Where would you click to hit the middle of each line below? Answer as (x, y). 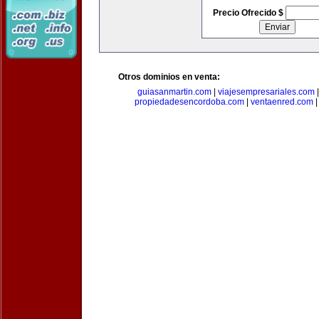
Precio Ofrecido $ (249, 13)
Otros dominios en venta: (169, 77)
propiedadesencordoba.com (189, 102)
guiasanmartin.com (174, 92)
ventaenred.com (282, 102)
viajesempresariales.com (266, 92)
